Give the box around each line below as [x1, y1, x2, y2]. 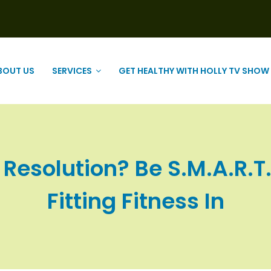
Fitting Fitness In [47, 186, 224, 217]
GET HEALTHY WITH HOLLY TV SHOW [119, 65, 269, 77]
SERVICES [52, 65, 92, 77]
